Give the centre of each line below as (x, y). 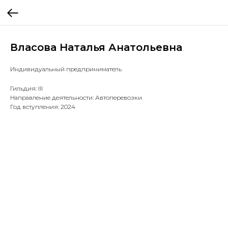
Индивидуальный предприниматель (66, 69)
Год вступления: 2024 (43, 107)
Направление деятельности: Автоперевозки (76, 97)
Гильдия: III (26, 88)
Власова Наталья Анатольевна (96, 47)
